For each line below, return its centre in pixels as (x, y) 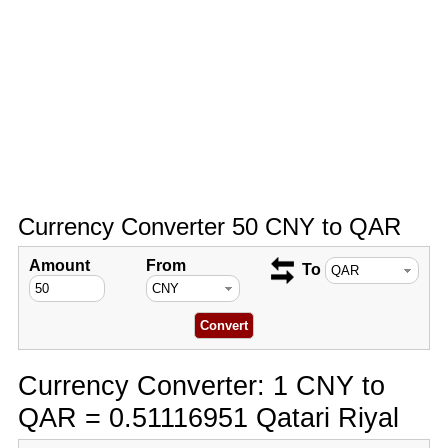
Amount (59, 265)
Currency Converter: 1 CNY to (201, 385)
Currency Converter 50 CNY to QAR (209, 226)
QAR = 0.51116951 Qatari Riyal (208, 417)
